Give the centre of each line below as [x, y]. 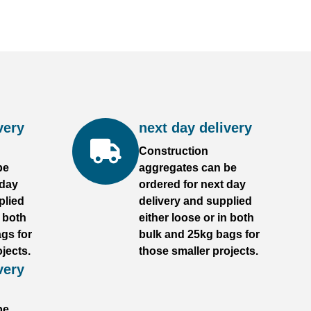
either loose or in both [196, 218]
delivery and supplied [195, 201]
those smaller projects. [199, 251]
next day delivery [195, 128]
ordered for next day [192, 184]
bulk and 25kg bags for [199, 234]
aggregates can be [188, 168]
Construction [174, 151]
